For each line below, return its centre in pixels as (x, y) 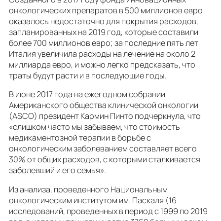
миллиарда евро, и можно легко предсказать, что (102, 65)
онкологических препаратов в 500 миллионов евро (106, 11)
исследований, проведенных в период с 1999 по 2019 (108, 211)
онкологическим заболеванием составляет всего (103, 149)
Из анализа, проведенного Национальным (88, 189)
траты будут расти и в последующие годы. (89, 76)
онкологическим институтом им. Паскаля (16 (93, 200)
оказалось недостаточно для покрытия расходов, (104, 21)
